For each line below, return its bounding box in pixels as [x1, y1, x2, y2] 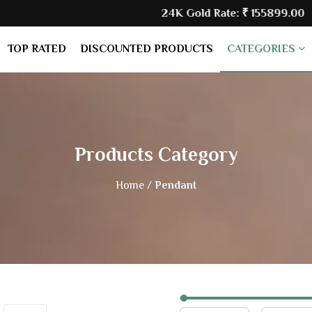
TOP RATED [7, 42, 66, 55]
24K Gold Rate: [128, 7, 210, 19]
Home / [116, 179, 152, 192]
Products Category [75, 143, 237, 165]
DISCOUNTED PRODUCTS [79, 42, 213, 55]
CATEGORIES [226, 42, 298, 55]
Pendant [155, 179, 196, 192]
